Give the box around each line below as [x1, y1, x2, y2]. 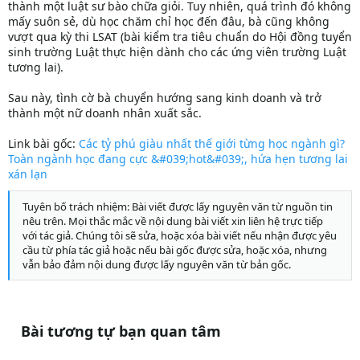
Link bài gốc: [8, 136, 79, 152]
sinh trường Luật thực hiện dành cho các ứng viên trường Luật [8, 44, 346, 60]
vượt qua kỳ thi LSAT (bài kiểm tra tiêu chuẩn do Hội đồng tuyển [8, 29, 352, 45]
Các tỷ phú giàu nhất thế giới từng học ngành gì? [79, 136, 345, 152]
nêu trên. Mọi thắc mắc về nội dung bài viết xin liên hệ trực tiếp [22, 213, 323, 228]
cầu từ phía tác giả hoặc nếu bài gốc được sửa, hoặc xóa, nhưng [22, 242, 327, 257]
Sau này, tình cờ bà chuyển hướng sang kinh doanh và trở [8, 90, 321, 106]
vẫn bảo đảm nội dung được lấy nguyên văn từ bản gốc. [22, 256, 291, 272]
